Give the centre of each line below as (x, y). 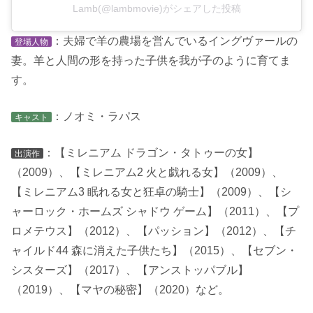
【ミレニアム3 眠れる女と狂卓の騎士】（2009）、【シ (151, 192)
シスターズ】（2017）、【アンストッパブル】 (130, 270)
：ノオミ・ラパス (96, 117)
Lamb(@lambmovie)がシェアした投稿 (156, 9)
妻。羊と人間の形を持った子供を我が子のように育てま (151, 61)
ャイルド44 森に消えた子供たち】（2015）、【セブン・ (154, 251)
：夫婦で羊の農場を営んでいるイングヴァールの (175, 41)
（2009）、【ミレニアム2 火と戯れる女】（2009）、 (147, 173)
